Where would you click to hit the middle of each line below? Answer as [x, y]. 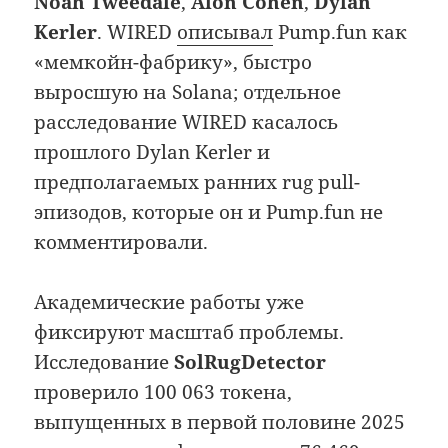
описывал [225, 32]
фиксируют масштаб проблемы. [189, 332]
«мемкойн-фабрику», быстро [173, 62]
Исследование [104, 362]
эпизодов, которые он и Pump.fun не [209, 212]
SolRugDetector [250, 362]
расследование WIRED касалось [186, 122]
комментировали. [121, 242]
